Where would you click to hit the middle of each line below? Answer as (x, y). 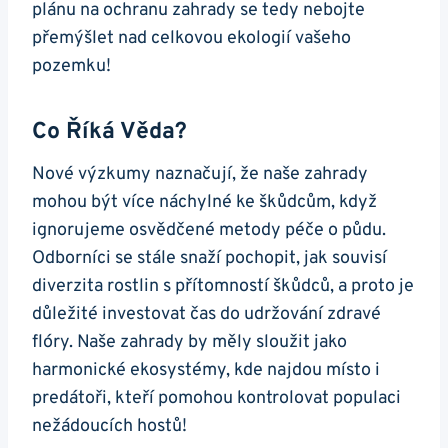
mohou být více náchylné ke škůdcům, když (204, 203)
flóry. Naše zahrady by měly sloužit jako (189, 343)
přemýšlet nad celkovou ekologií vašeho (191, 39)
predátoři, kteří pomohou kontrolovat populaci (216, 399)
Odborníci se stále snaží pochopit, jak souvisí (209, 259)
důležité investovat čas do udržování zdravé (206, 315)
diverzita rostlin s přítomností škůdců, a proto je (223, 287)
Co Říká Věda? (109, 132)
